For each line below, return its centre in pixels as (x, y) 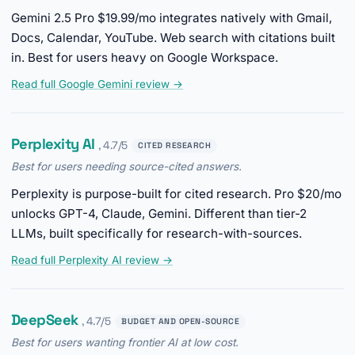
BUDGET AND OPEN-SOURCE (181, 321)
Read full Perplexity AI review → (92, 260)
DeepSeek (45, 320)
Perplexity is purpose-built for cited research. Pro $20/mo (176, 194)
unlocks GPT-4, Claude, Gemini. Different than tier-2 (159, 214)
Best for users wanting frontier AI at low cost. (125, 343)
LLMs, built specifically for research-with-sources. (157, 234)
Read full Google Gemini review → (97, 84)
